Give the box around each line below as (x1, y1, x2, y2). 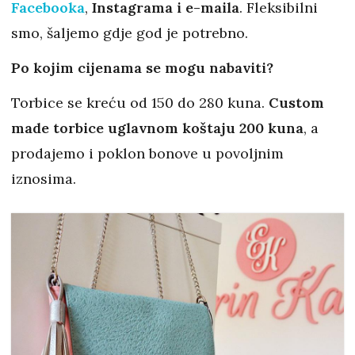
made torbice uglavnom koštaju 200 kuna (11, 119, 303, 138)
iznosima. (11, 170, 76, 189)
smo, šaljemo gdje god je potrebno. (11, 24, 248, 43)
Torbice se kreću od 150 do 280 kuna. (11, 94, 269, 113)
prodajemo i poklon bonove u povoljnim (11, 144, 284, 163)
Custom (269, 94, 324, 113)
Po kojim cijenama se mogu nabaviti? (11, 59, 273, 78)
